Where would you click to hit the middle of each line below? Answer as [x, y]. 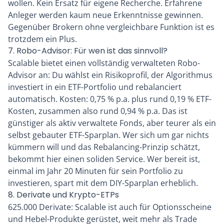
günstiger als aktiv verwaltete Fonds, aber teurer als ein [112, 123]
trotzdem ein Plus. [42, 39]
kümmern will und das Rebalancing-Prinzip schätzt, [104, 147]
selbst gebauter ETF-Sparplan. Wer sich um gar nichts [108, 135]
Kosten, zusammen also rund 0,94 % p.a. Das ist [98, 111]
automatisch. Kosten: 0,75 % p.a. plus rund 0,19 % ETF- [110, 99]
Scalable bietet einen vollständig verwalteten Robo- [104, 63]
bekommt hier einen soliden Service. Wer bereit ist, [104, 159]
